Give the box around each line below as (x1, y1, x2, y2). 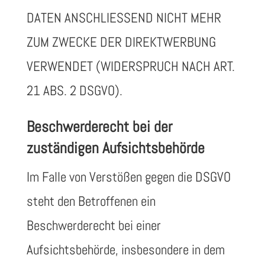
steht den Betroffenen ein (26, 192, 156, 210)
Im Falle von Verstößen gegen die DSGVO (26, 168, 231, 186)
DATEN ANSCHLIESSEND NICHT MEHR (26, 9, 221, 27)
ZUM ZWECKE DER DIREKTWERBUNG (26, 33, 216, 51)
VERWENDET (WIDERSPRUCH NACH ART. (26, 57, 235, 75)
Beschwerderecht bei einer (26, 216, 161, 234)
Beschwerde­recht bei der (26, 117, 172, 137)
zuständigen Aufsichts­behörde (26, 138, 205, 158)
